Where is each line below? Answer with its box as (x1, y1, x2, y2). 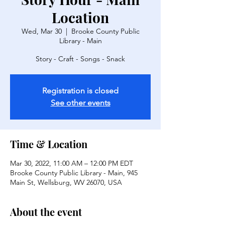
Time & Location (10, 137, 87, 151)
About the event (10, 205, 82, 218)
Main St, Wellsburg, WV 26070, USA (10, 178, 122, 187)
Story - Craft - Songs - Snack (36, 54, 125, 63)
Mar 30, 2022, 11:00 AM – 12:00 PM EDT (10, 159, 133, 168)
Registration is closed (42, 86, 119, 95)
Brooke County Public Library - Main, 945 (10, 168, 138, 177)
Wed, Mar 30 (21, 27, 62, 36)
